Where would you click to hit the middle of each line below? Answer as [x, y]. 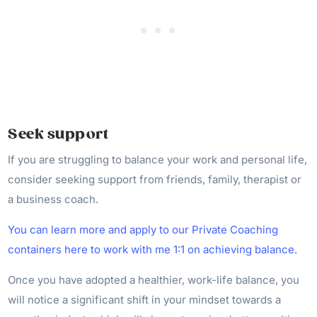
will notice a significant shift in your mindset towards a [145, 300]
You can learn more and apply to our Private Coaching [143, 230]
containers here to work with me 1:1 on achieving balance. [153, 249]
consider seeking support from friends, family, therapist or [155, 179]
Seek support [58, 134]
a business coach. [53, 199]
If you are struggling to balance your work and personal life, [158, 160]
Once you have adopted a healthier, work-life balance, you [154, 280]
